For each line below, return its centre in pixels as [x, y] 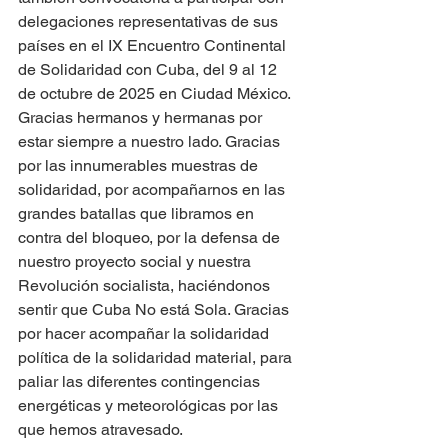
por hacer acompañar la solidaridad [145, 334]
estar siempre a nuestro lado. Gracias [151, 142]
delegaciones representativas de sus [150, 22]
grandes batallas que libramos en [138, 214]
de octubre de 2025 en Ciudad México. [154, 94]
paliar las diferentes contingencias [141, 382]
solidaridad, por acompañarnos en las [153, 190]
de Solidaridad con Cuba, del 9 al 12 [149, 70]
